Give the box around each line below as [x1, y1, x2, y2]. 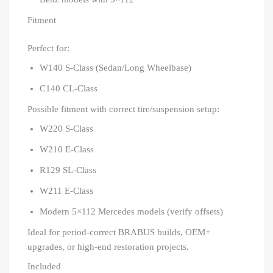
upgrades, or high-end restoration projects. [27, 241, 189, 252]
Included [27, 261, 61, 271]
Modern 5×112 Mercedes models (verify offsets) [40, 206, 223, 216]
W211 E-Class [40, 185, 93, 196]
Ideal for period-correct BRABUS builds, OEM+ [27, 227, 210, 237]
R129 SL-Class [40, 165, 96, 175]
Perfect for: [27, 43, 69, 53]
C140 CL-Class [40, 83, 97, 93]
